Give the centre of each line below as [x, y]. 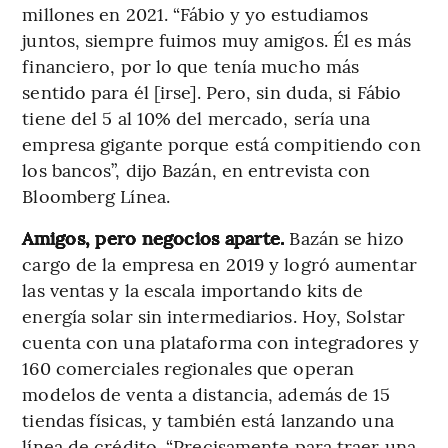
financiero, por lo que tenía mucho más [191, 65]
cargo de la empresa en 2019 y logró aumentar [219, 263]
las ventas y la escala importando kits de [193, 289]
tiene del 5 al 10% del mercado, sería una [196, 117]
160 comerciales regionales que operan [188, 367]
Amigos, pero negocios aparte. [153, 237]
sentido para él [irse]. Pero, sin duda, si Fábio [212, 91]
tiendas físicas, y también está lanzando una [208, 419]
